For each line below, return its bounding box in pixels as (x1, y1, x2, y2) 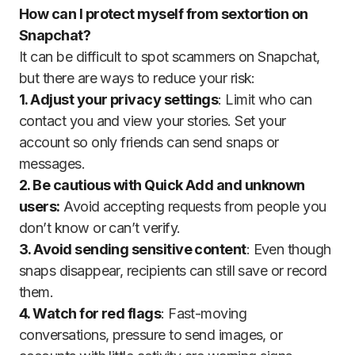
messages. (19, 155, 86, 173)
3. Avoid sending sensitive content (19, 241, 246, 258)
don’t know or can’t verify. (19, 219, 181, 237)
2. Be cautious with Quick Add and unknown (19, 177, 305, 194)
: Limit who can (218, 91, 312, 109)
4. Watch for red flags (19, 305, 162, 323)
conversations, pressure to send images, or (19, 326, 283, 344)
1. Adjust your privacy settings (19, 91, 219, 109)
